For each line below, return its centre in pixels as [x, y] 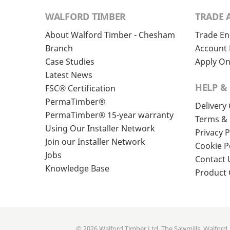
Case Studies [70, 62]
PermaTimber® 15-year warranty [109, 115]
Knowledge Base [77, 169]
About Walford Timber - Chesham [110, 35]
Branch [59, 49]
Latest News [69, 75]
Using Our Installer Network [100, 129]
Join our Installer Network [95, 142]
